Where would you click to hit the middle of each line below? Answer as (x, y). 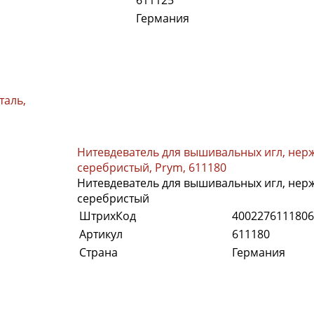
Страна (98, 252)
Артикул (101, 234)
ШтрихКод (108, 216)
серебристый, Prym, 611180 (152, 167)
